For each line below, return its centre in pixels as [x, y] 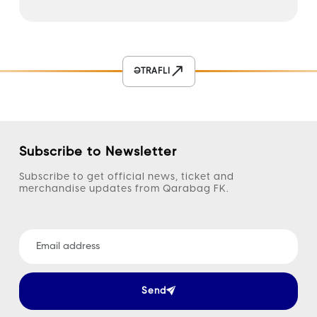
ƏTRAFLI [152, 71]
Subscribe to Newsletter [98, 152]
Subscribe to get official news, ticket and [127, 178]
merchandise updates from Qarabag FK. [124, 190]
